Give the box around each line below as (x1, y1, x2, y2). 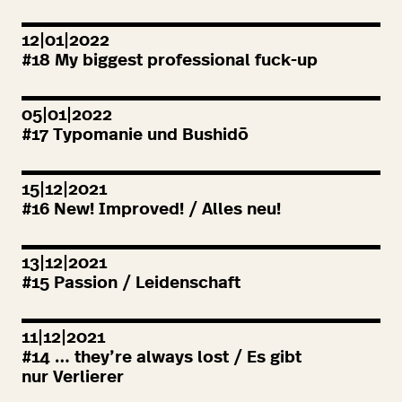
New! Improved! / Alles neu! (49, 200, 281, 218)
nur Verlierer (22, 369, 124, 386)
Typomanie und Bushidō (48, 126, 249, 144)
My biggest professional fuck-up (50, 52, 318, 70)
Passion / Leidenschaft (49, 275, 240, 293)
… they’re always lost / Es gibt (50, 349, 301, 366)
